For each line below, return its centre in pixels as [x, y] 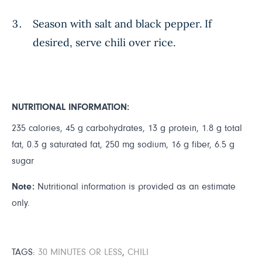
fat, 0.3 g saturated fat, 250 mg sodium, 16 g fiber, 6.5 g [123, 144]
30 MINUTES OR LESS [80, 252]
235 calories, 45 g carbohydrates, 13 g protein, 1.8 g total [127, 128]
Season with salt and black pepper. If [122, 23]
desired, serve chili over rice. [104, 42]
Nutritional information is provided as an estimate [135, 186]
